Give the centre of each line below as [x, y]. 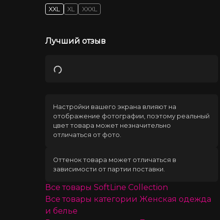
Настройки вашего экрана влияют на [114, 107]
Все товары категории [92, 199]
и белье [61, 211]
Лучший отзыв [75, 41]
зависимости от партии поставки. [109, 169]
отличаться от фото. [87, 135]
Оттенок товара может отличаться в [114, 160]
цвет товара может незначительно [112, 125]
